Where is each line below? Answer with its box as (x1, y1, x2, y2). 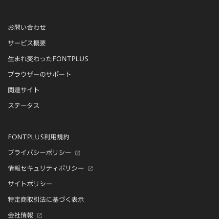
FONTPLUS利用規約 (8, 132, 69, 142)
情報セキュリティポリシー (8, 163, 84, 173)
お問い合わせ (8, 22, 46, 32)
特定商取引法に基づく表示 (8, 195, 84, 204)
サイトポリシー (8, 179, 52, 189)
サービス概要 (8, 38, 46, 48)
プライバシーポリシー (8, 148, 71, 157)
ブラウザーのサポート (8, 69, 71, 79)
